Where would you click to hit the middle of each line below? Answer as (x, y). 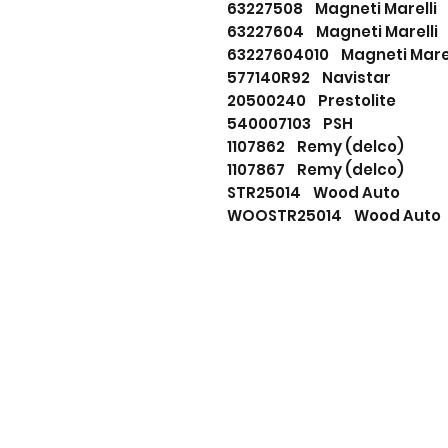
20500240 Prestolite (311, 101)
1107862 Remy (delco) (315, 147)
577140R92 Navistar (309, 78)
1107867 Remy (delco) (315, 170)
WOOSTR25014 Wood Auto (334, 216)
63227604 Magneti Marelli (332, 32)
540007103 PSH (290, 124)
